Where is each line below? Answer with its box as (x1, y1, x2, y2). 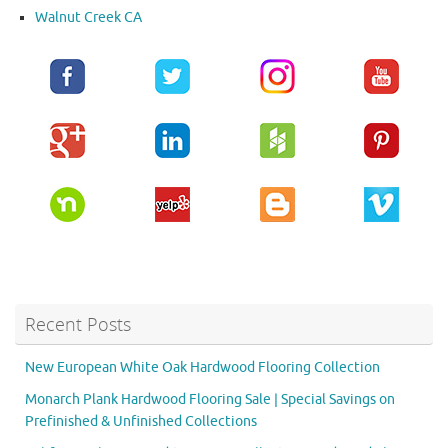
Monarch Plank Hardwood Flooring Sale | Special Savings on (25, 391, 395, 409)
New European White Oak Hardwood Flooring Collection (25, 359, 380, 377)
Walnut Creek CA (35, 9, 142, 27)
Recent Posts (25, 312, 131, 337)
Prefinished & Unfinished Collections (25, 413, 257, 431)
